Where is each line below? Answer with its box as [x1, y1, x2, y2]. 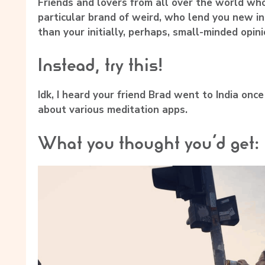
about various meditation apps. [38, 103, 188, 117]
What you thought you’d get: [38, 131, 259, 154]
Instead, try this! [38, 53, 163, 77]
